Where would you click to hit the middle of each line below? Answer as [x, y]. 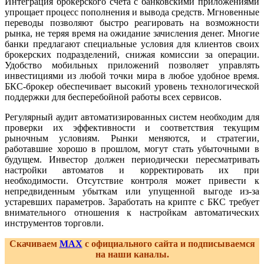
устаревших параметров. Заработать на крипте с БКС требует [132, 202]
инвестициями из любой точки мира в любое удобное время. [132, 76]
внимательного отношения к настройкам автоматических [132, 213]
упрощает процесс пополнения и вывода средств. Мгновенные [132, 12]
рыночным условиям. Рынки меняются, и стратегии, [132, 138]
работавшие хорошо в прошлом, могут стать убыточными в [132, 149]
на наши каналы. [132, 255]
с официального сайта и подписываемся [169, 244]
